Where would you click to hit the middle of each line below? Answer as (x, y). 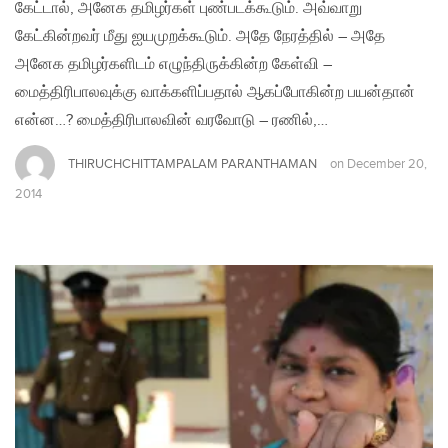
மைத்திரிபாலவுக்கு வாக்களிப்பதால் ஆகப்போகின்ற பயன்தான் (215, 92)
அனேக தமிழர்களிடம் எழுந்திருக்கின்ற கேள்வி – (173, 64)
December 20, (387, 164)
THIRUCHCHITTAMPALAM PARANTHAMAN (192, 163)
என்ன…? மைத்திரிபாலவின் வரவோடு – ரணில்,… (171, 120)
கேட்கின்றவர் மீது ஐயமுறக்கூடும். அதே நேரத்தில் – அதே (200, 36)
